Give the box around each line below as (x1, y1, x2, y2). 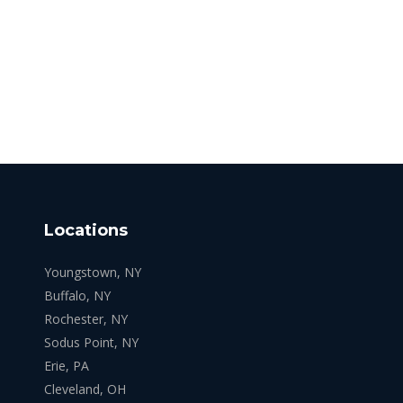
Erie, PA (43, 356, 89, 374)
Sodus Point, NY (43, 333, 139, 351)
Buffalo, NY (43, 286, 111, 304)
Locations (43, 219, 128, 240)
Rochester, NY (43, 309, 128, 327)
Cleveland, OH (43, 380, 126, 398)
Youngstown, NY (43, 263, 141, 281)
